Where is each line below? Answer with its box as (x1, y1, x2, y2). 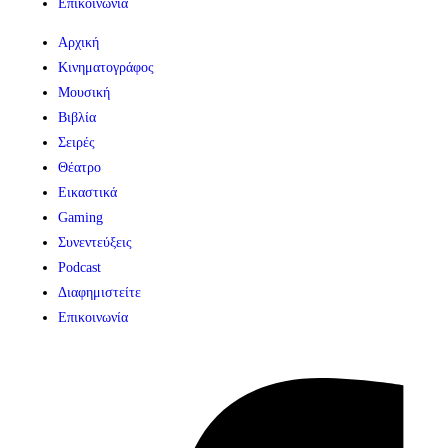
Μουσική (58, 84, 110, 100)
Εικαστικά (58, 184, 117, 200)
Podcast (58, 259, 101, 275)
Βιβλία (58, 109, 96, 125)
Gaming (58, 209, 103, 225)
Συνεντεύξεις (58, 234, 132, 250)
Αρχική (58, 34, 99, 50)
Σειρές (58, 134, 95, 150)
